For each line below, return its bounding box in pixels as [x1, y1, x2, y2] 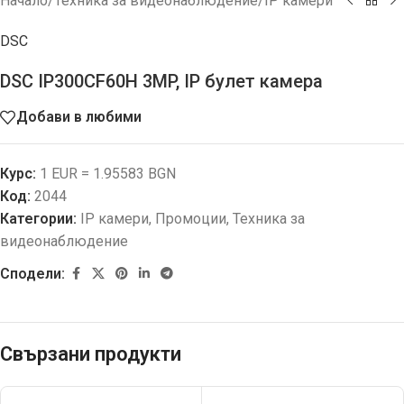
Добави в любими [16, 108, 142, 126]
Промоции [155, 209, 226, 227]
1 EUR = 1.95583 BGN [36, 164, 176, 182]
